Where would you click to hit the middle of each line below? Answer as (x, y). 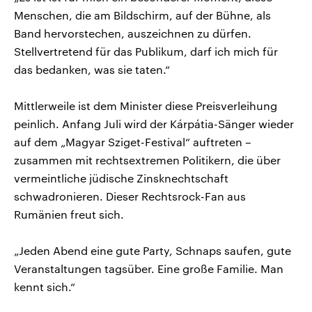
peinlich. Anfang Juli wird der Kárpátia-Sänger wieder (154, 123)
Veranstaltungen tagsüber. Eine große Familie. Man (149, 268)
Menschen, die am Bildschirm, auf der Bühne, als (142, 15)
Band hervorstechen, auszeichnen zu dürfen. (133, 33)
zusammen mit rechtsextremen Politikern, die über (147, 159)
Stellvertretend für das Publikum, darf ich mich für (146, 51)
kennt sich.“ (45, 286)
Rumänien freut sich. (69, 214)
